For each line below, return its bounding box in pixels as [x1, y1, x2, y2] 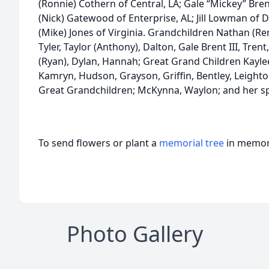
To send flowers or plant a [38, 136, 159, 150]
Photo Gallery [66, 219, 203, 249]
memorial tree [159, 136, 224, 150]
